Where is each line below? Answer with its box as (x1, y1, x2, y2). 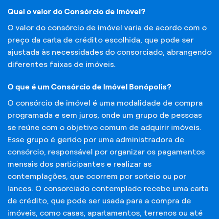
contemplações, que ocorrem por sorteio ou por (7, 172, 186, 180)
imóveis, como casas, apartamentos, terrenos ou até (7, 208, 203, 217)
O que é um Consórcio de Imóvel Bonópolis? (7, 82, 172, 91)
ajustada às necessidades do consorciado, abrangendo (7, 48, 212, 57)
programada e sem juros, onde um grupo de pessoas (7, 110, 202, 119)
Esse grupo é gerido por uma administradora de (7, 135, 184, 144)
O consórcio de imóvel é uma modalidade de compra (7, 98, 203, 107)
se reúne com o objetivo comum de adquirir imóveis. (7, 123, 201, 131)
